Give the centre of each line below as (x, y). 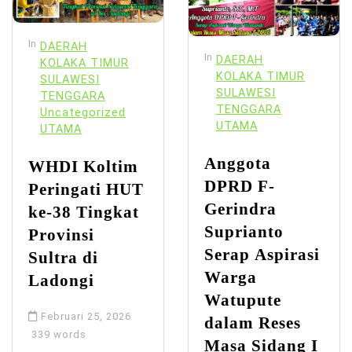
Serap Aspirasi (262, 255)
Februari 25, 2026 (86, 317)
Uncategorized (83, 113)
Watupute (243, 300)
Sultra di (63, 258)
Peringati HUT (86, 189)
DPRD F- (240, 186)
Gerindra (240, 209)
